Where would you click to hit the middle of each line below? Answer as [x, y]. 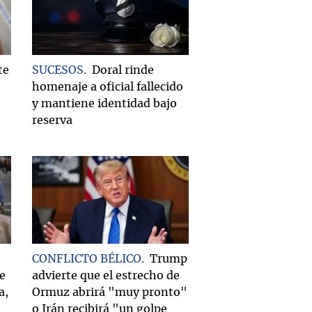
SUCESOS [58, 70]
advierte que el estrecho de [106, 275]
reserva [52, 120]
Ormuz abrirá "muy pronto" [110, 292]
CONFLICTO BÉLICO [87, 259]
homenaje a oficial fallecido [108, 87]
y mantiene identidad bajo [104, 103]
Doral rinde [123, 70]
